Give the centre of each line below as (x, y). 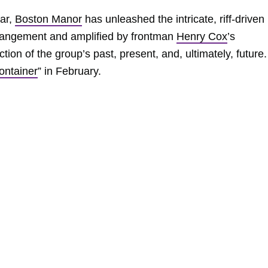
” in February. (69, 71)
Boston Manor (48, 19)
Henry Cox (202, 36)
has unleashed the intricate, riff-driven (173, 19)
